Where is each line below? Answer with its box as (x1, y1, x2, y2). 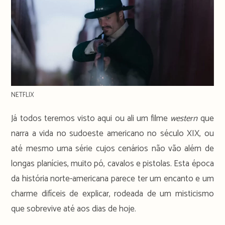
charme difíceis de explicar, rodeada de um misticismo (11, 186, 214, 201)
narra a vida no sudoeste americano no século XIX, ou (11, 126, 214, 141)
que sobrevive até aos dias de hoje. (11, 201, 137, 216)
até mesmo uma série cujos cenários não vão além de (11, 141, 214, 156)
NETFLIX (11, 89, 35, 100)
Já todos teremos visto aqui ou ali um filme (11, 111, 171, 126)
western (170, 111, 198, 126)
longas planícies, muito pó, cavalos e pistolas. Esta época (11, 156, 214, 171)
